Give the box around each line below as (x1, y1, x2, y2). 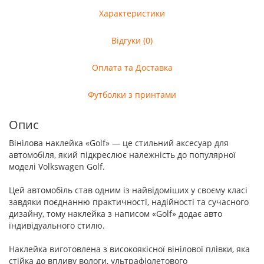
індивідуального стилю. (9, 220, 105, 231)
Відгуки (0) (111, 35, 153, 46)
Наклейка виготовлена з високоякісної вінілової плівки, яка (9, 243, 250, 255)
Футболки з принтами (88, 89, 176, 100)
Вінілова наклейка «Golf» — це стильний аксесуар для (9, 137, 229, 148)
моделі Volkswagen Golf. (9, 161, 105, 172)
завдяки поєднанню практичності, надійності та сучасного (9, 196, 249, 207)
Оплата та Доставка (91, 62, 173, 73)
